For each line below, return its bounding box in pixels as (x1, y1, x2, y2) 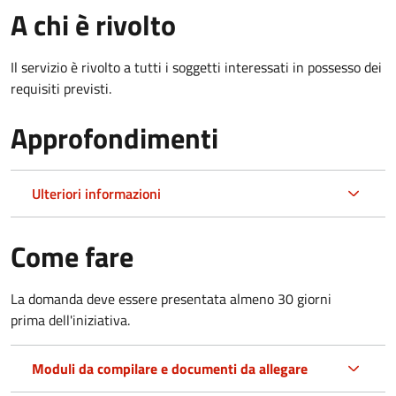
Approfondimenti (11, 116, 218, 159)
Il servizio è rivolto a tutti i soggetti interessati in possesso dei (11, 56, 382, 78)
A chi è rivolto (11, 3, 176, 46)
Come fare (11, 234, 133, 278)
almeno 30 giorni (230, 287, 331, 309)
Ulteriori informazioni (32, 182, 161, 204)
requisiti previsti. (11, 77, 111, 99)
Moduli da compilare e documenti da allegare (32, 357, 308, 379)
